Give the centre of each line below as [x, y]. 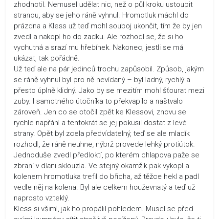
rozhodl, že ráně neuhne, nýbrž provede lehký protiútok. [104, 144]
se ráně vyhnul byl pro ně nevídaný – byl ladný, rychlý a [102, 79]
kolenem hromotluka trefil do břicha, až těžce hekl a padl [106, 176]
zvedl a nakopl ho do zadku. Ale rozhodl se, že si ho [99, 36]
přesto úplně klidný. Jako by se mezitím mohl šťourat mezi [109, 90]
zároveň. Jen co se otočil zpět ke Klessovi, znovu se [100, 112]
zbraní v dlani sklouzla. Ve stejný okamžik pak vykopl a [101, 165]
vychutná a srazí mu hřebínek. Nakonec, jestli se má [99, 47]
